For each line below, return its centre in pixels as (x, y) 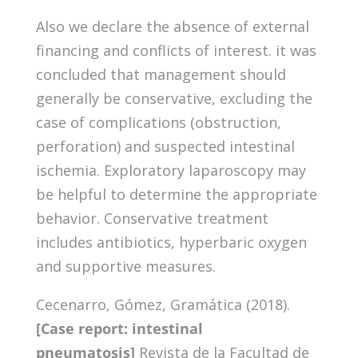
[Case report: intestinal (119, 328)
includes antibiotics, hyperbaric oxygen (171, 242)
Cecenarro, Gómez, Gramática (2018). (163, 304)
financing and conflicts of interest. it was (176, 50)
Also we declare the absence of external (172, 26)
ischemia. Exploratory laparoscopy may (171, 170)
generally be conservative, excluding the (174, 98)
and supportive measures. (125, 266)
